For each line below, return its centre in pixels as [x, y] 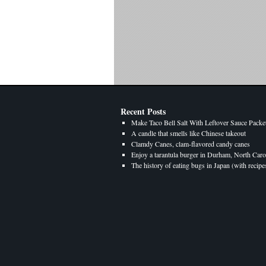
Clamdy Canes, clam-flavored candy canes [191, 144]
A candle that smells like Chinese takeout [189, 133]
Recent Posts [143, 111]
